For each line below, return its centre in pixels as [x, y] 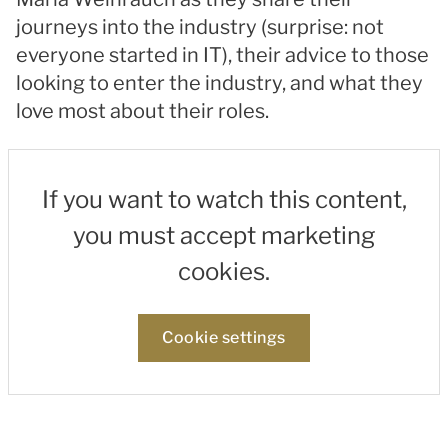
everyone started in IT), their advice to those [222, 55]
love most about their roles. [142, 111]
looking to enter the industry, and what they [219, 83]
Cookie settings [224, 337]
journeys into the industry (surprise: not [200, 27]
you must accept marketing [224, 235]
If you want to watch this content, [224, 199]
